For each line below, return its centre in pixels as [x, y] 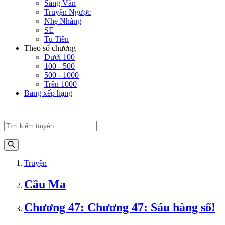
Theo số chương [50, 48]
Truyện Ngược [68, 12]
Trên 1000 [61, 84]
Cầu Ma [45, 184]
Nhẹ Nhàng [63, 21]
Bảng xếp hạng [48, 93]
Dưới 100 [60, 57]
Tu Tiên [57, 39]
